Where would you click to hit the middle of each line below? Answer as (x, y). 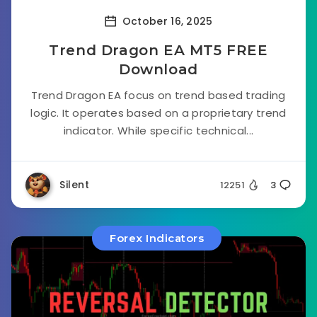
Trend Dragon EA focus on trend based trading (158, 95)
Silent (74, 185)
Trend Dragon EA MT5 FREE (158, 50)
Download (158, 69)
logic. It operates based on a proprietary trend (158, 113)
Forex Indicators (157, 238)
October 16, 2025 (166, 21)
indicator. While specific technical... (158, 131)
